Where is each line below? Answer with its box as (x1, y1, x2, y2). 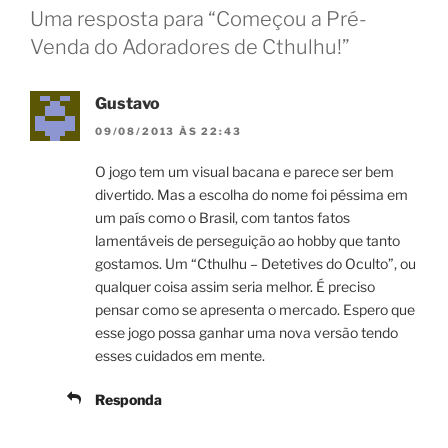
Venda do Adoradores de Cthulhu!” (30, 34, 350, 59)
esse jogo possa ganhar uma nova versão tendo (95, 324, 398, 342)
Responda (95, 391, 162, 409)
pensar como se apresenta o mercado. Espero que (95, 301, 415, 319)
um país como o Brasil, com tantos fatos (95, 209, 350, 227)
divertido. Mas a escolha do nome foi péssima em (95, 186, 408, 204)
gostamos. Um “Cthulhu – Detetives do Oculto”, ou (95, 255, 416, 273)
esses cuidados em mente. (95, 347, 265, 365)
